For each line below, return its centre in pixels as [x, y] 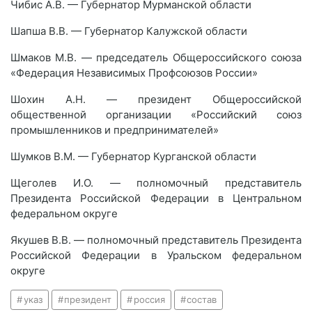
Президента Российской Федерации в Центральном [156, 198]
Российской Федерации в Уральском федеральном [156, 255]
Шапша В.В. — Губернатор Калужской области [129, 31]
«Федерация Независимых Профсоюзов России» [134, 73]
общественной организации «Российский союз [156, 115]
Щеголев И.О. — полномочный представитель [156, 183]
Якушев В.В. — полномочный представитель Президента [156, 240]
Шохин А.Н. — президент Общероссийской [156, 99]
